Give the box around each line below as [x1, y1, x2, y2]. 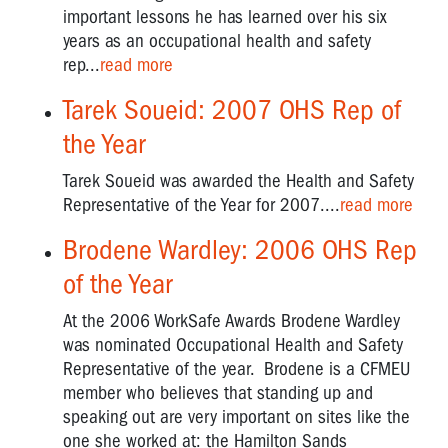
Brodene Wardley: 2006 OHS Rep [63, 232, 417, 266]
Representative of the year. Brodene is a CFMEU [63, 357, 410, 380]
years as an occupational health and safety [63, 29, 371, 52]
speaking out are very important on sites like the [63, 405, 410, 428]
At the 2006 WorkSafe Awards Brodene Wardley [63, 309, 400, 332]
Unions [24, 100, 69, 120]
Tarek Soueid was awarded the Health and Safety [63, 169, 414, 192]
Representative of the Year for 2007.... [63, 193, 340, 216]
